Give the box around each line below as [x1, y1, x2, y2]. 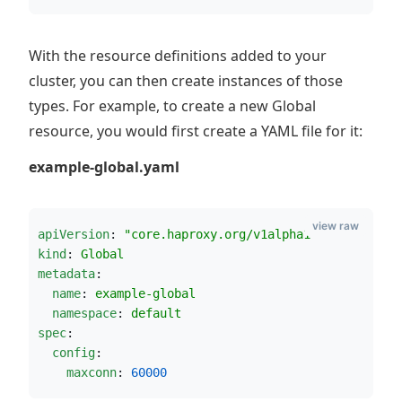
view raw [312, 219, 359, 232]
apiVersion [38, 227, 109, 241]
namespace [52, 306, 117, 320]
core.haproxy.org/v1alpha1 [131, 227, 310, 241]
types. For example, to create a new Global [29, 96, 316, 116]
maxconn [66, 365, 117, 380]
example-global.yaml [29, 157, 179, 177]
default [131, 306, 181, 320]
